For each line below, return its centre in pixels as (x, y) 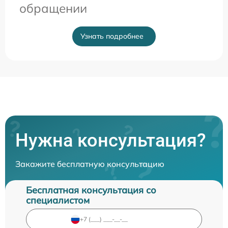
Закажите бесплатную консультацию (90, 164)
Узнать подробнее (112, 36)
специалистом (58, 200)
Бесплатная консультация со (91, 190)
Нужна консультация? (111, 140)
